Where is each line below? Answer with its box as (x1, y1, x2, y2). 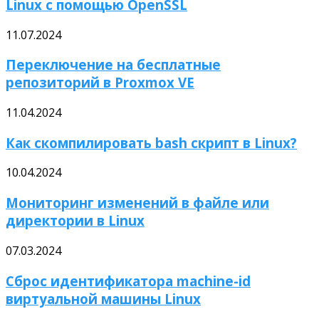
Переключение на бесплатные (6, 56, 221, 74)
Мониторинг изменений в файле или (6, 194, 269, 212)
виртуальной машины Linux (6, 289, 201, 308)
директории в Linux (6, 211, 145, 230)
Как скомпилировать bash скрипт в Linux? (6, 133, 297, 152)
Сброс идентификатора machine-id (6, 271, 251, 290)
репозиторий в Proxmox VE (6, 73, 194, 92)
